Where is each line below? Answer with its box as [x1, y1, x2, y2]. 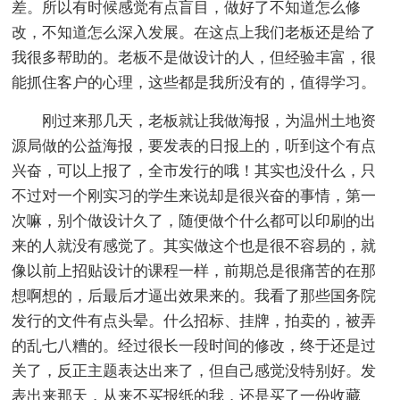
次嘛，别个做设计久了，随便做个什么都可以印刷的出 [12, 212, 377, 229]
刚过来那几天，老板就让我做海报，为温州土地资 [42, 112, 377, 129]
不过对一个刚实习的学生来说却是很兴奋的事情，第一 [12, 187, 377, 204]
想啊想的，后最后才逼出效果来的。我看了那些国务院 [12, 287, 377, 304]
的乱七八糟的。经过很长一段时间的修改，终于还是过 [12, 337, 377, 354]
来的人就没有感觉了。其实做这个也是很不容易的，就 [12, 237, 377, 254]
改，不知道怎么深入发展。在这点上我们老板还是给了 [12, 23, 377, 41]
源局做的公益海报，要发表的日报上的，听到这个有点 [12, 137, 377, 154]
